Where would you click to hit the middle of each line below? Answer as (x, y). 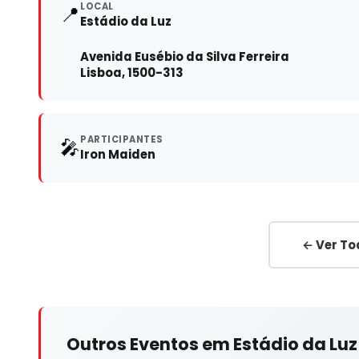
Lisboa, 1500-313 (132, 72)
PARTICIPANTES (122, 139)
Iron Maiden (118, 154)
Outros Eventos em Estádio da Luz (212, 344)
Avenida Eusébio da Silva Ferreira (185, 56)
